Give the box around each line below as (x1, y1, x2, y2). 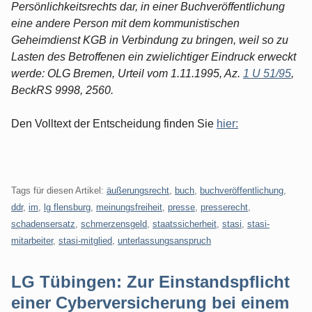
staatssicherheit (153, 218, 217, 229)
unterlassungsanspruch (118, 235, 211, 246)
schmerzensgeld (81, 218, 147, 229)
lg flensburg (44, 201, 91, 212)
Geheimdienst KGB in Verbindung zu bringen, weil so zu (11, 33, 288, 46)
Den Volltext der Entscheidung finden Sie (11, 117, 217, 130)
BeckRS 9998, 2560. (11, 84, 114, 96)
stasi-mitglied (58, 235, 112, 246)
